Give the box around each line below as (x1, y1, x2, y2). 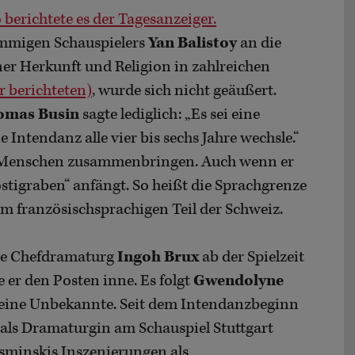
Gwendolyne (193, 271, 284, 292)
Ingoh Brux (117, 247, 199, 268)
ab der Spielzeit (199, 247, 304, 268)
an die (237, 33, 281, 54)
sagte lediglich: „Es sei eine (79, 105, 260, 125)
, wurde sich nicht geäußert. (92, 81, 277, 101)
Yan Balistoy (148, 33, 237, 54)
